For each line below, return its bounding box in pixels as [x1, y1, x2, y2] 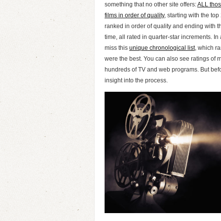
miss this [105, 44, 129, 51]
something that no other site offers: [105, 1, 197, 8]
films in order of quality [105, 12, 164, 19]
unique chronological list [129, 44, 195, 51]
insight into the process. [105, 77, 168, 84]
